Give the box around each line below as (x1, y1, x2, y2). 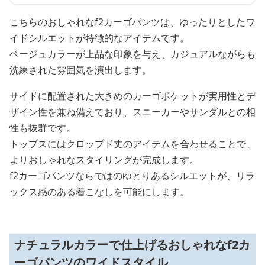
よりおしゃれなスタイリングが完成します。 (9, 153, 199, 166)
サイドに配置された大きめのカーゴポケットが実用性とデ (9, 89, 256, 102)
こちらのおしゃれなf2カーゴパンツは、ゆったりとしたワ (9, 15, 255, 28)
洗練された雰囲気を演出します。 (9, 63, 151, 76)
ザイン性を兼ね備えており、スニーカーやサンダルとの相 (9, 105, 256, 118)
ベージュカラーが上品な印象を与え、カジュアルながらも (9, 47, 256, 60)
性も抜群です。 (9, 121, 76, 134)
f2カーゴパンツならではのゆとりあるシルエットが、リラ (9, 169, 255, 182)
